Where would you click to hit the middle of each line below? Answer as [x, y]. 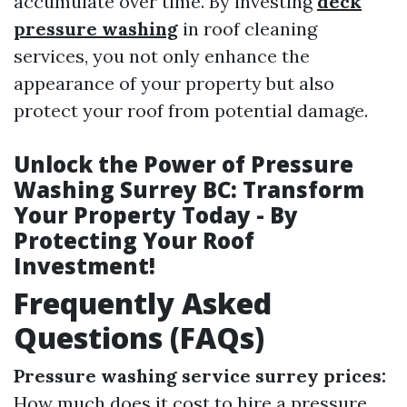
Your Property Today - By [156, 215]
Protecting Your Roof [134, 240]
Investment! [84, 266]
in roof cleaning [248, 29]
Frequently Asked [143, 303]
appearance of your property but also [174, 83]
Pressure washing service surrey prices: [200, 376]
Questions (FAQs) [139, 338]
